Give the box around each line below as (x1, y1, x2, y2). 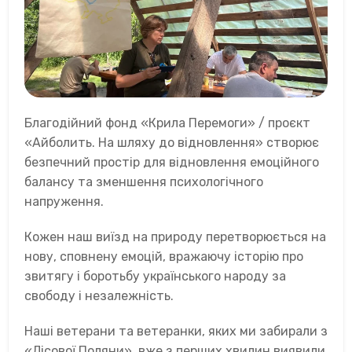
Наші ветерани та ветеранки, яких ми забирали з (24, 324, 328, 339)
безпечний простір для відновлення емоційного (24, 155, 319, 170)
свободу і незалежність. (24, 288, 174, 304)
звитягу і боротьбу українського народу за (24, 269, 286, 284)
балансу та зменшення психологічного (24, 174, 263, 190)
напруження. (24, 194, 104, 210)
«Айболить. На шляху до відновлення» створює (24, 135, 319, 151)
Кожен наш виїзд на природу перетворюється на (24, 229, 326, 245)
